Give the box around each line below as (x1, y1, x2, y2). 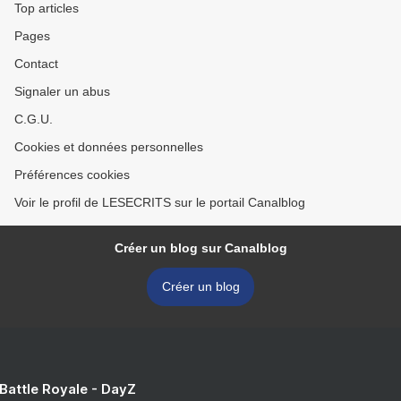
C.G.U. (14, 112, 53, 126)
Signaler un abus (14, 84, 110, 98)
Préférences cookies (14, 167, 130, 182)
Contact (14, 56, 58, 71)
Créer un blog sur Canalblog (114, 241, 287, 255)
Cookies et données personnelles (14, 140, 203, 154)
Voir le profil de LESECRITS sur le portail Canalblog (14, 195, 305, 209)
